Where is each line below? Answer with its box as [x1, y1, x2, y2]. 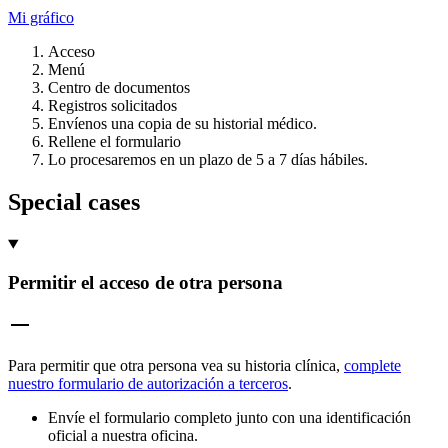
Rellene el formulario [48, 132, 181, 150]
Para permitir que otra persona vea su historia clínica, [8, 356, 344, 374]
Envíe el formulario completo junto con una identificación [48, 408, 411, 426]
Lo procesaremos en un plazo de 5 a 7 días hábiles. [48, 150, 368, 168]
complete [344, 356, 401, 374]
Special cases [8, 188, 140, 215]
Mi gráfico [8, 8, 74, 26]
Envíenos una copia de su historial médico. [48, 114, 317, 132]
